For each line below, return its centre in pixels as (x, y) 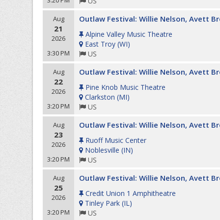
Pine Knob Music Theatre (125, 87)
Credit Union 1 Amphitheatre (131, 193)
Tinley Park (102, 203)
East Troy (100, 44)
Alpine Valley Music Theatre (129, 34)
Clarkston (100, 97)
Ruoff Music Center (116, 140)
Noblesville (102, 150)
